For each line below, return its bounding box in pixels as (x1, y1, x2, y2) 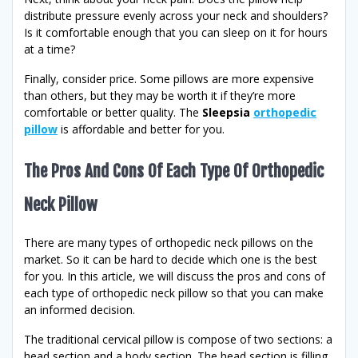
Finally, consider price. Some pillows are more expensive (24, 71, 314, 87)
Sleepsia (202, 105, 250, 121)
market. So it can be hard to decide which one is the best (24, 252, 317, 268)
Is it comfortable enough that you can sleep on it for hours (24, 25, 328, 41)
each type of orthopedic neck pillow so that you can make (24, 285, 324, 301)
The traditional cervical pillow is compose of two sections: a (24, 332, 332, 348)
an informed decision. (24, 302, 135, 318)
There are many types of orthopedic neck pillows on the (24, 235, 313, 251)
